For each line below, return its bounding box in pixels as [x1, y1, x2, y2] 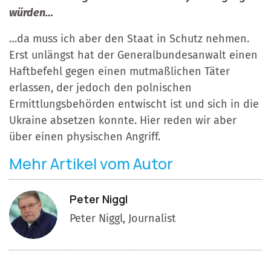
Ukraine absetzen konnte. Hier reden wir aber [9, 113, 237, 127]
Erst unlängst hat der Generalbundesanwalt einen [9, 48, 258, 62]
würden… [9, 5, 53, 19]
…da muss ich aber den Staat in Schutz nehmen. [9, 31, 249, 45]
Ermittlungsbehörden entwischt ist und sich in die [9, 97, 259, 111]
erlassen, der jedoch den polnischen [9, 80, 192, 94]
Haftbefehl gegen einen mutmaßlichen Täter [9, 64, 230, 78]
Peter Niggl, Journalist [70, 211, 179, 225]
